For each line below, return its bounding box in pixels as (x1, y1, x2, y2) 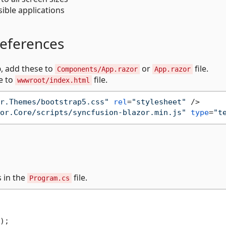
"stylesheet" (131, 97, 186, 107)
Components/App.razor (57, 65, 138, 73)
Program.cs (29, 174, 70, 182)
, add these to (1, 63, 55, 74)
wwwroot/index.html (17, 76, 90, 84)
